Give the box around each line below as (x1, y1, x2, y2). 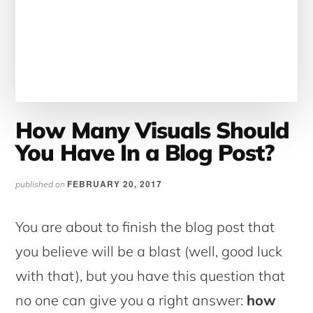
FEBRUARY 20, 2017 (67, 177, 162, 190)
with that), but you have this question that (15, 266, 286, 284)
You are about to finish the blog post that (15, 217, 275, 235)
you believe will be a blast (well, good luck (15, 242, 283, 260)
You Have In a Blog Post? (15, 138, 275, 166)
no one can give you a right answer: (15, 291, 247, 309)
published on (15, 178, 68, 189)
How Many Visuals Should (15, 115, 290, 144)
